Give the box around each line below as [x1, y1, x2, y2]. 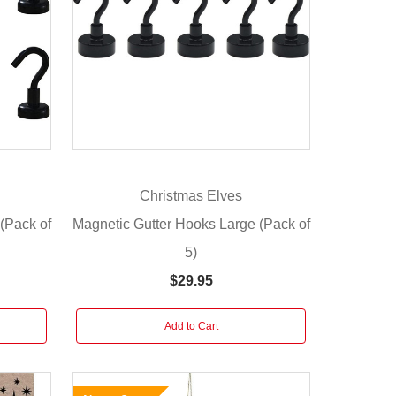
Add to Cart [164, 319, 218, 332]
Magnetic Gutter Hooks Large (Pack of [72, 216, 310, 232]
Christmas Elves [140, 188, 243, 204]
